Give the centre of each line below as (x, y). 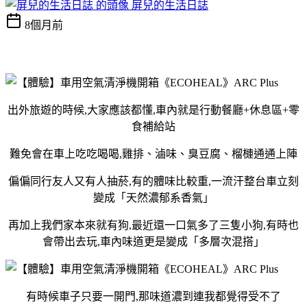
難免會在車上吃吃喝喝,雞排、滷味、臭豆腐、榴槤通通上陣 (153, 153)
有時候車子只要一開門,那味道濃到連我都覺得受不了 (153, 296)
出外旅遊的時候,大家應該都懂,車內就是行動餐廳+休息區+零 (153, 110)
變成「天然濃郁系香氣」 (153, 197)
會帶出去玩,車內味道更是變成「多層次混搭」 (153, 241)
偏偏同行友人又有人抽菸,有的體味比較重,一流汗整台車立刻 (153, 181)
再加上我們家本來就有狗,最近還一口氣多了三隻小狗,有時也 (153, 225)
